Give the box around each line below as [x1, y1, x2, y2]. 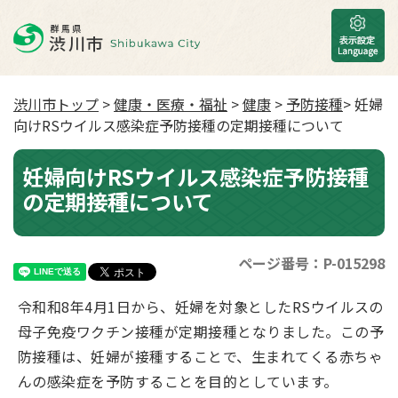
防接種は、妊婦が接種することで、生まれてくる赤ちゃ [18, 346, 383, 367]
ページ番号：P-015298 [238, 252, 385, 274]
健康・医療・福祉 [114, 93, 227, 115]
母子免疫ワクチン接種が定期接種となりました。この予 [18, 321, 384, 342]
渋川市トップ [13, 93, 99, 115]
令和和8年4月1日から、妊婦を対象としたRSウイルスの [18, 296, 384, 317]
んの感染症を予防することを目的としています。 [18, 370, 338, 392]
